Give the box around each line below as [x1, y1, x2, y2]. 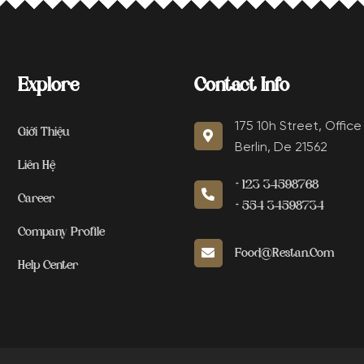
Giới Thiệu [18, 126, 71, 139]
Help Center [18, 259, 79, 272]
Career [18, 193, 55, 206]
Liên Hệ [18, 159, 56, 172]
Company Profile [18, 226, 106, 239]
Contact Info [193, 76, 289, 96]
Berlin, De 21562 [234, 141, 327, 154]
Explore [18, 76, 80, 96]
